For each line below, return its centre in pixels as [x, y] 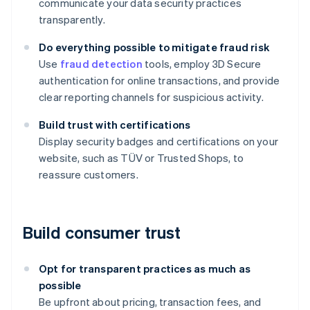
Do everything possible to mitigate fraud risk [154, 47]
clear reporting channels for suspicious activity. [151, 97]
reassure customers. [89, 175]
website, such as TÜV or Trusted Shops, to [142, 158]
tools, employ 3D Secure [202, 64]
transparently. [72, 20]
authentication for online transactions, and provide [159, 81]
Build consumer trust [101, 232]
